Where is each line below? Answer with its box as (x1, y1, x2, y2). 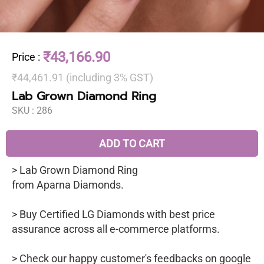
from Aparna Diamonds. (12, 179, 124, 191)
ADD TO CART (99, 137, 165, 150)
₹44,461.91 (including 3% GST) (12, 71, 153, 84)
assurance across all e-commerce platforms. (12, 223, 220, 235)
